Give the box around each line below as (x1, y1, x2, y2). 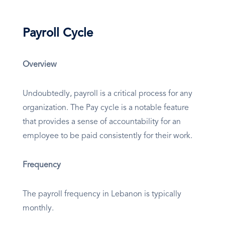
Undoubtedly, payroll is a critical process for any (23, 90, 192, 98)
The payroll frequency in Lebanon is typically (23, 190, 181, 199)
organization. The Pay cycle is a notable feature (23, 104, 189, 113)
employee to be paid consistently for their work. (23, 132, 192, 141)
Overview (23, 61, 57, 69)
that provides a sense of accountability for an (23, 118, 181, 127)
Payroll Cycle (23, 28, 93, 40)
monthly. (23, 204, 58, 213)
